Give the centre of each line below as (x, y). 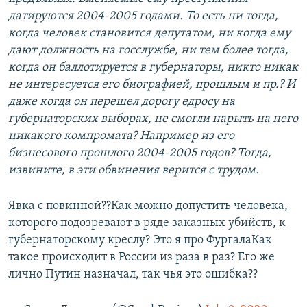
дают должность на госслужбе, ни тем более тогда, (148, 51)
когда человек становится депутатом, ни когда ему (149, 34)
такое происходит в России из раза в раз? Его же (142, 258)
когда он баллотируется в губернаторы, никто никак (153, 68)
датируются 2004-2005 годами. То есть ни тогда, (143, 16)
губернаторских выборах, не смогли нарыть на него (153, 119)
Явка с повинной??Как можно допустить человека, (148, 206)
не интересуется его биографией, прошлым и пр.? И (152, 85)
